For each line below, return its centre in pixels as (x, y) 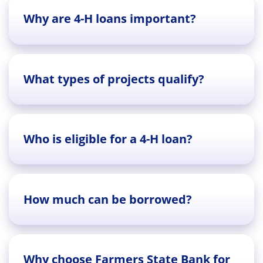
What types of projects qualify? (114, 79)
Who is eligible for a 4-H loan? (108, 139)
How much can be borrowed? (108, 199)
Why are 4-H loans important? (110, 19)
